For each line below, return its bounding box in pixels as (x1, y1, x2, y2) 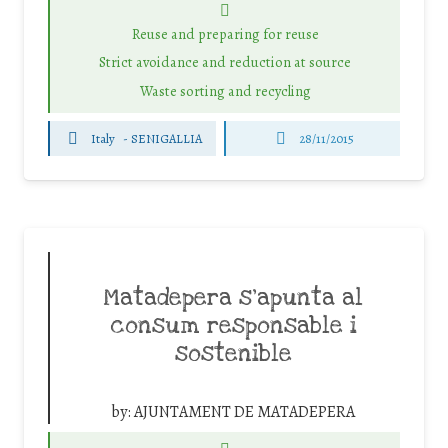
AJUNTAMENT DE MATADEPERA (134, 401, 355, 424)
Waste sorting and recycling (139, 80, 311, 101)
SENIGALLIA (130, 129, 202, 147)
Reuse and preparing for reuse (131, 23, 319, 44)
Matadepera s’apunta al (103, 283, 363, 314)
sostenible (174, 339, 292, 370)
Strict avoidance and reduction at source (99, 52, 351, 73)
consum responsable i (109, 311, 357, 342)
